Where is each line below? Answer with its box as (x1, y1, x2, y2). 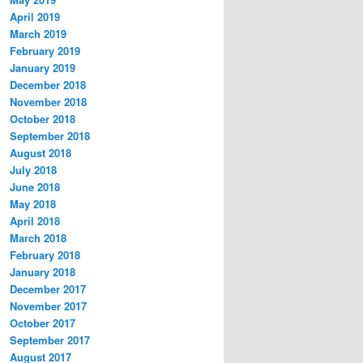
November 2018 (10, 93, 87, 109)
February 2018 (10, 246, 80, 263)
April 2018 (10, 212, 60, 228)
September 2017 (10, 331, 90, 348)
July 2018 (10, 161, 57, 177)
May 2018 (10, 195, 56, 211)
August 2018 (10, 144, 71, 160)
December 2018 (10, 76, 86, 92)
